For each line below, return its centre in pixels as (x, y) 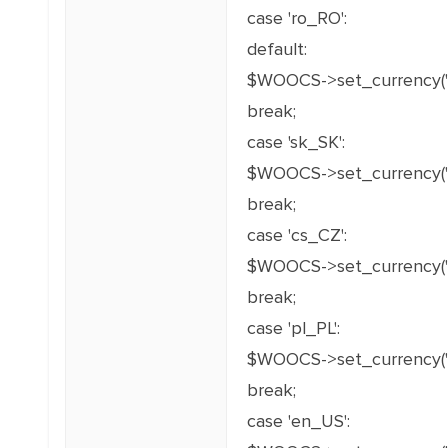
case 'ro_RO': (296, 18)
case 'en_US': (298, 421)
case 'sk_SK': (295, 142)
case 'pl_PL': (293, 328)
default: (276, 49)
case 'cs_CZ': (296, 235)
